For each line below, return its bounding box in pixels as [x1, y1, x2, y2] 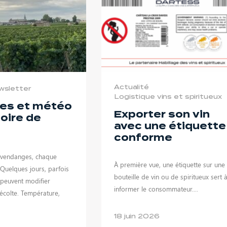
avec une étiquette [113, 120, 226, 131]
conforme [113, 132, 172, 143]
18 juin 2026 [113, 212, 160, 220]
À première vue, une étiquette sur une [113, 160, 225, 169]
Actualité [113, 83, 149, 91]
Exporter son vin [113, 108, 210, 120]
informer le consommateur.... [113, 184, 198, 193]
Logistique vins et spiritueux [113, 92, 222, 100]
